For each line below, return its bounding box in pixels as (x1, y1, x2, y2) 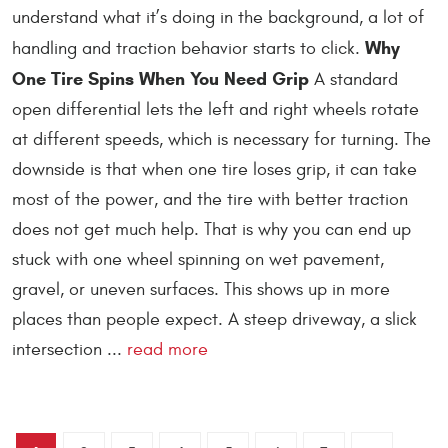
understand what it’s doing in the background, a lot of (12, 7, 424, 29)
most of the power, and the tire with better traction (12, 189, 408, 211)
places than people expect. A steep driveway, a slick (12, 309, 417, 331)
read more (127, 339, 208, 361)
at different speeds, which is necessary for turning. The (12, 129, 431, 151)
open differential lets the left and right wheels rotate (12, 99, 419, 121)
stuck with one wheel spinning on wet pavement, (12, 249, 384, 271)
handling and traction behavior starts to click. (12, 38, 365, 60)
